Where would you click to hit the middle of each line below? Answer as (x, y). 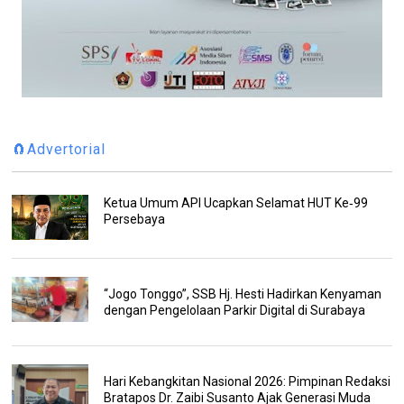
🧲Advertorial (59, 150)
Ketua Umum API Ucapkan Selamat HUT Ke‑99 (235, 203)
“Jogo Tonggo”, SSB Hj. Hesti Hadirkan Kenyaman (242, 294)
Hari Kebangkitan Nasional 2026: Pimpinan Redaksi (247, 382)
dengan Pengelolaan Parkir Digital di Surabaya (234, 311)
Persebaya (134, 220)
